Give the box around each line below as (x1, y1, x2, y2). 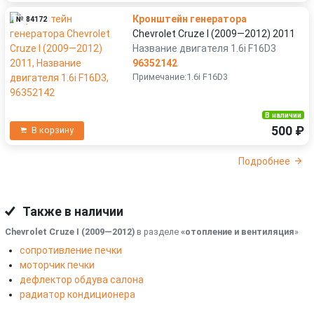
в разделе (135, 226, 181, 238)
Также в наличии (20, 205, 123, 219)
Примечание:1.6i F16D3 (132, 71, 228, 82)
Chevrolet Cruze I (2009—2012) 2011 (132, 27, 295, 39)
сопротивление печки (20, 245, 122, 257)
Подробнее (238, 156, 290, 168)
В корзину (32, 125, 74, 136)
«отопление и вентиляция (181, 226, 294, 238)
